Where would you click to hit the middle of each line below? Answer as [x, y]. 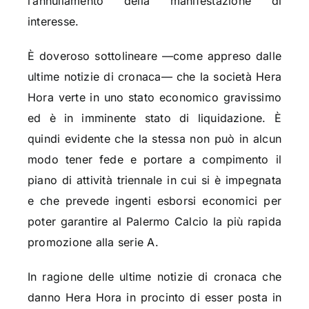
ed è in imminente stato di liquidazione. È [154, 118]
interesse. [53, 21]
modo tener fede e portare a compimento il [154, 159]
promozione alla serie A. [93, 242]
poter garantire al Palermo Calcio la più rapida [154, 221]
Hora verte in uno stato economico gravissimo [154, 97]
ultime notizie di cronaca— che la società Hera [154, 76]
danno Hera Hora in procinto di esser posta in [154, 297]
